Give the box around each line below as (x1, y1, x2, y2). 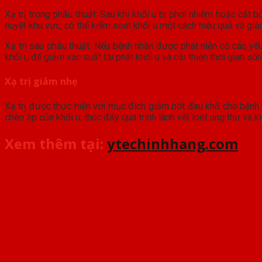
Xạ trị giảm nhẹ (5, 75, 77, 88)
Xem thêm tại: (5, 134, 107, 154)
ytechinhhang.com (107, 134, 238, 154)
